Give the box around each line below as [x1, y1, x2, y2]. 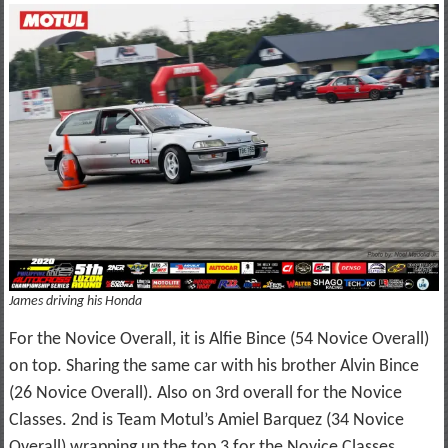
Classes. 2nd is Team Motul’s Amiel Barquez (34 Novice [8, 411, 404, 431]
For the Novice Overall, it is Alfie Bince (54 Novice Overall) [8, 330, 429, 350]
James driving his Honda [8, 294, 142, 310]
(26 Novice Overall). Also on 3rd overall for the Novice [8, 384, 402, 404]
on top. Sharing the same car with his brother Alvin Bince [8, 357, 419, 377]
